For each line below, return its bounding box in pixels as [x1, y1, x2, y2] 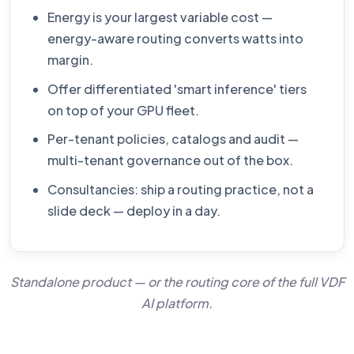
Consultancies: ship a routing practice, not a [47, 180, 314, 198]
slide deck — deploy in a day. [47, 201, 221, 219]
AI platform [141, 294, 209, 311]
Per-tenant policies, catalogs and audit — [47, 130, 299, 148]
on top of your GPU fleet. [47, 101, 200, 119]
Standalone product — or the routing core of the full [9, 273, 319, 290]
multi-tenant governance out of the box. [47, 152, 294, 169]
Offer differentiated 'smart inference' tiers [47, 80, 307, 97]
